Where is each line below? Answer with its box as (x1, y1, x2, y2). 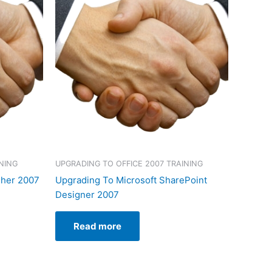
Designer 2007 (55, 188, 119, 200)
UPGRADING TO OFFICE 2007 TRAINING (55, 159, 203, 169)
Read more (73, 220, 121, 232)
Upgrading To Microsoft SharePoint (55, 174, 207, 186)
